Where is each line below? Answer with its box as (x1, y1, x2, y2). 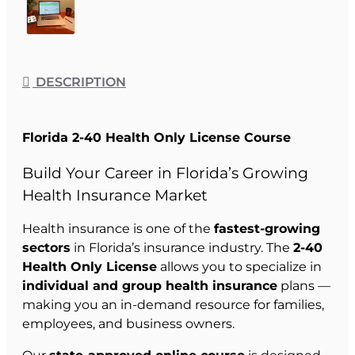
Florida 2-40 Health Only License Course (22, 130, 291, 146)
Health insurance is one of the (22, 220, 214, 236)
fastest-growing (214, 220, 320, 236)
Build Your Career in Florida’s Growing (22, 163, 308, 182)
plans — (277, 277, 330, 293)
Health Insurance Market (22, 185, 208, 204)
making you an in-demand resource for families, (22, 296, 324, 312)
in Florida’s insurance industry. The (71, 239, 293, 255)
